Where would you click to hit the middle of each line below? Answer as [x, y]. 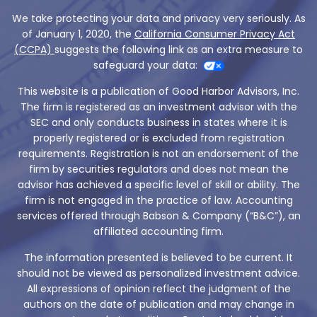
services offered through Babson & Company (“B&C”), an [158, 215]
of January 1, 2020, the [78, 34]
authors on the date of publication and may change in [158, 304]
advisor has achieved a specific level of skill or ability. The [158, 184]
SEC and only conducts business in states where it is [158, 122]
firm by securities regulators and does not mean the [158, 169]
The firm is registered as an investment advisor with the [158, 106]
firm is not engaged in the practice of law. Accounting [158, 200]
